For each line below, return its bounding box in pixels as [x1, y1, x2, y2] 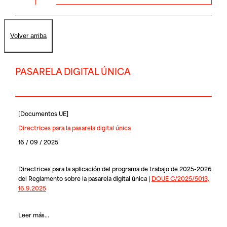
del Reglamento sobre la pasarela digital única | [18, 173, 152, 183]
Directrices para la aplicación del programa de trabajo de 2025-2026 [18, 163, 212, 173]
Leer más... [18, 209, 49, 219]
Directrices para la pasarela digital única [18, 123, 131, 133]
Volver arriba [10, 32, 47, 40]
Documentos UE [20, 108, 66, 118]
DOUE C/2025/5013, [151, 173, 209, 183]
